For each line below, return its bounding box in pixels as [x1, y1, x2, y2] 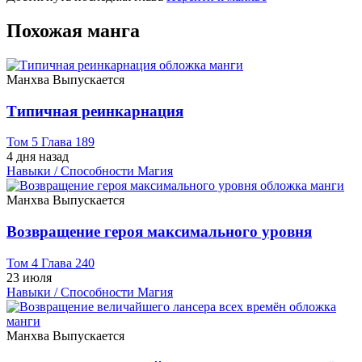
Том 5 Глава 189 [6, 135, 95, 149]
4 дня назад [6, 149, 69, 164]
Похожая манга [6, 20, 140, 42]
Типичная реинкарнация [6, 102, 183, 120]
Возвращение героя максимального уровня [6, 223, 312, 241]
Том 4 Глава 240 [6, 255, 95, 270]
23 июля [6, 270, 52, 284]
